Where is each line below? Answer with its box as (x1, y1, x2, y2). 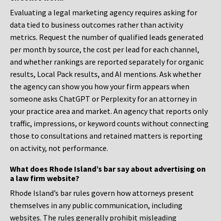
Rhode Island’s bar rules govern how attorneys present (10, 188, 194, 198)
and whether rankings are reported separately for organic (10, 57, 204, 67)
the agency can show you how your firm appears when (10, 81, 189, 92)
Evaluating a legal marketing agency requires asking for (10, 7, 197, 18)
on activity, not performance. (10, 143, 108, 153)
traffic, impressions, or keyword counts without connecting (10, 118, 209, 129)
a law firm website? (10, 173, 79, 184)
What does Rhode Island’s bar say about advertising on (10, 164, 206, 174)
